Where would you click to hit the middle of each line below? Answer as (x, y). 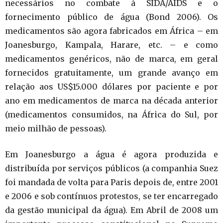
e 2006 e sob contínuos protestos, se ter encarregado (111, 196)
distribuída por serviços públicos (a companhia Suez (111, 168)
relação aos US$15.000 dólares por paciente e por (111, 87)
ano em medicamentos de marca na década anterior (111, 101)
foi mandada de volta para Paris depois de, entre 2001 (111, 182)
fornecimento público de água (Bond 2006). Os (111, 17)
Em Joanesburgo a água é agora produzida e (111, 154)
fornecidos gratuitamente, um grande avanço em (111, 73)
